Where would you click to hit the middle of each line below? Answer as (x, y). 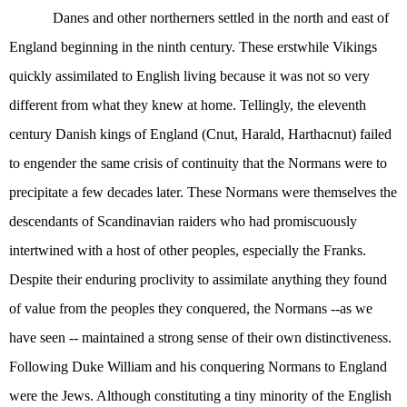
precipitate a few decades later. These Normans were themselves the (203, 192)
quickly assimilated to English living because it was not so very (189, 76)
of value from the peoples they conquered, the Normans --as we (191, 308)
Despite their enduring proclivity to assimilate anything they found (198, 279)
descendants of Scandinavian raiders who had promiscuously (183, 221)
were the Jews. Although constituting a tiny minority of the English (200, 396)
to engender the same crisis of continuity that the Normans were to (198, 163)
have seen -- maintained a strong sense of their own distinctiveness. (200, 338)
